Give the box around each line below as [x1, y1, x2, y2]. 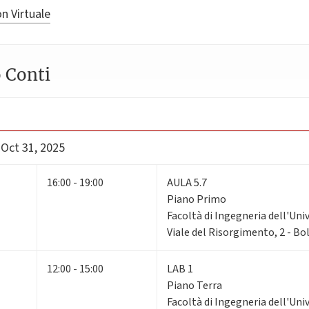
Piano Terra [167, 278, 222, 294]
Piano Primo [167, 192, 226, 208]
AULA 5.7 [167, 175, 207, 191]
